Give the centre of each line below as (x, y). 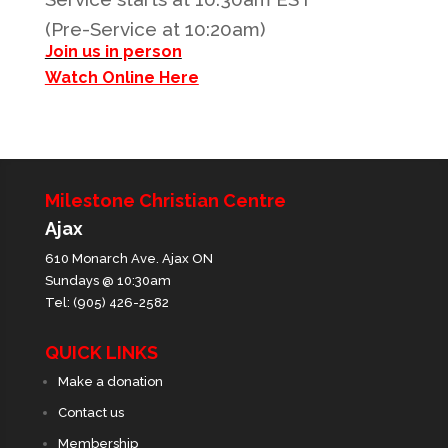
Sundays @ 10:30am (107, 280)
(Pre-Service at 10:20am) (155, 29)
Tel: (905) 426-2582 (106, 302)
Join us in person (113, 51)
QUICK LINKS (101, 352)
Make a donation (110, 381)
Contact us (90, 412)
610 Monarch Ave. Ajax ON (128, 258)
